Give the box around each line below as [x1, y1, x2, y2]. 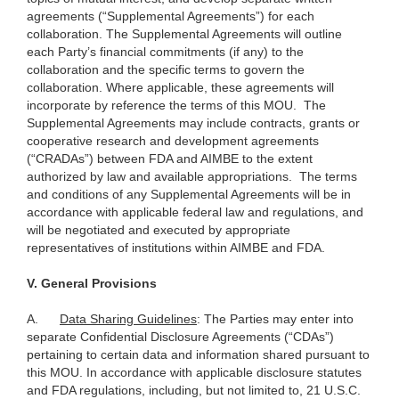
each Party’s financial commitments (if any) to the [27, 45, 304, 60]
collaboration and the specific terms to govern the [27, 62, 305, 77]
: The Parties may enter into [197, 312, 354, 327]
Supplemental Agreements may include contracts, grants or [27, 116, 360, 131]
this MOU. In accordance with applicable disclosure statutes [27, 365, 362, 380]
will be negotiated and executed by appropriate [27, 223, 290, 238]
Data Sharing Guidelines [60, 312, 197, 327]
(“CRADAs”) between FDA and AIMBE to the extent [27, 151, 313, 167]
